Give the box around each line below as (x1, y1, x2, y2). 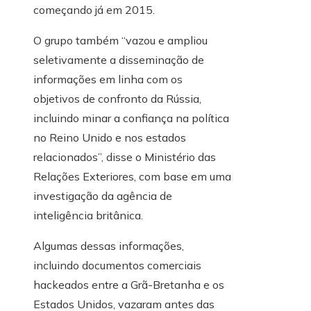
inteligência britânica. (33, 208, 143, 223)
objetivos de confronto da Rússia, (33, 92, 201, 106)
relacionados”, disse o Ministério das (33, 150, 216, 165)
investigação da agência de (33, 189, 172, 203)
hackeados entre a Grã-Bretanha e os (33, 278, 224, 292)
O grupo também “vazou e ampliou (33, 33, 208, 48)
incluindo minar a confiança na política (33, 111, 229, 126)
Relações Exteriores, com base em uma (33, 169, 231, 184)
